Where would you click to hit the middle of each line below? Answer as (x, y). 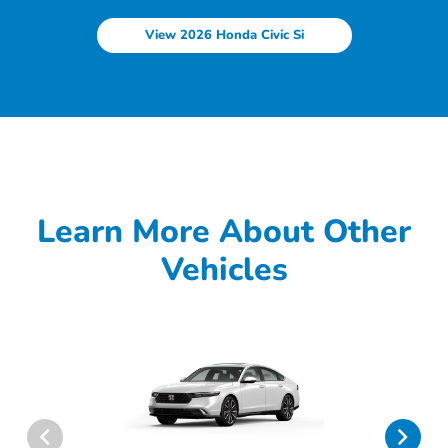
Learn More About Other (224, 232)
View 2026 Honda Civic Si (224, 35)
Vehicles (224, 270)
